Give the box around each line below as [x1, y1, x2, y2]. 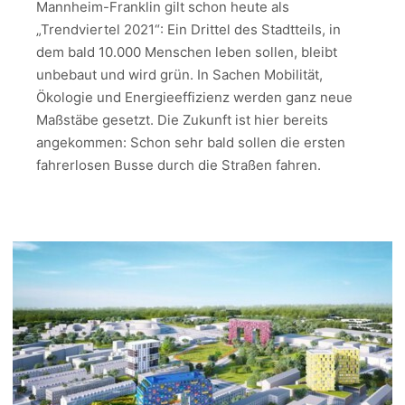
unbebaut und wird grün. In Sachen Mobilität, [36, 65, 323, 83]
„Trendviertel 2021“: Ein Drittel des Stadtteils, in [36, 20, 341, 38]
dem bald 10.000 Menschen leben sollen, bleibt [36, 42, 337, 61]
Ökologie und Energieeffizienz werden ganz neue [36, 88, 353, 106]
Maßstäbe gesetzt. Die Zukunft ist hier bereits [36, 110, 328, 128]
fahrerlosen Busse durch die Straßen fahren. [36, 155, 321, 174]
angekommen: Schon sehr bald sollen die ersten [36, 133, 345, 151]
